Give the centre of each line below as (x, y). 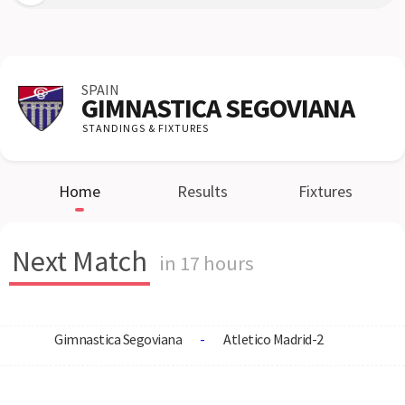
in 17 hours (207, 263)
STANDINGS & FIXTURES (146, 128)
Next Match (80, 261)
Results (202, 191)
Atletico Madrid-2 (273, 339)
